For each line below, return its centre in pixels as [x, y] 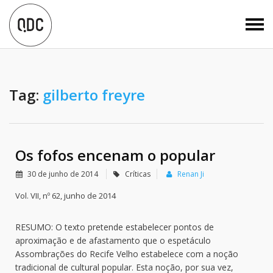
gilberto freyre [94, 95]
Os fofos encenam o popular [115, 155]
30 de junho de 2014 [63, 174]
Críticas [138, 174]
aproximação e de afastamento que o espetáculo [113, 240]
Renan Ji [191, 174]
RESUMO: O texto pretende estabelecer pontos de [115, 227]
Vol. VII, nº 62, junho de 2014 [66, 196]
